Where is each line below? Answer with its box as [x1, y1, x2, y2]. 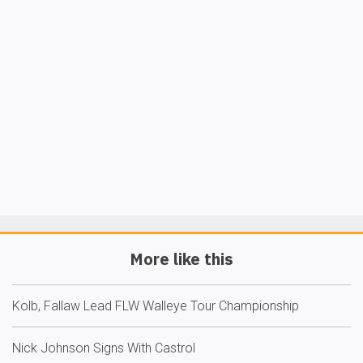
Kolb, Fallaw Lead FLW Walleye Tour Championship [12, 298, 299, 314]
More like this [130, 248, 233, 270]
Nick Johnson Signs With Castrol [12, 340, 195, 356]
